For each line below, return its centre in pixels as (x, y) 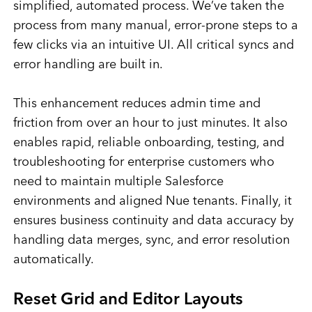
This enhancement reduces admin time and (136, 104)
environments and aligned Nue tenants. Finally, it (152, 202)
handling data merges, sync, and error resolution (151, 241)
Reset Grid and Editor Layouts (128, 301)
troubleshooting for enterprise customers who (143, 163)
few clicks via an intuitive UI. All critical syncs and (153, 46)
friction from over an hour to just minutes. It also (150, 124)
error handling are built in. (88, 65)
